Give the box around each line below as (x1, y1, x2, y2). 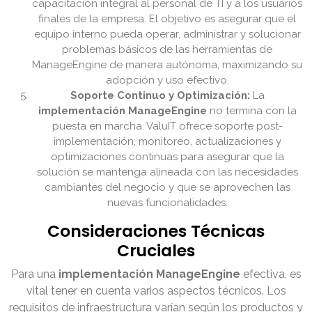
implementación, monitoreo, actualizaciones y (53, 135, 281, 148)
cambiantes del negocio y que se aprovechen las (44, 181, 290, 194)
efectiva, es (240, 267, 302, 281)
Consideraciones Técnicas (47, 219, 265, 243)
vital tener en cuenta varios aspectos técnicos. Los (26, 284, 286, 298)
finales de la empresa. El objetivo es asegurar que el (38, 13, 296, 26)
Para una (10, 267, 58, 281)
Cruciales (117, 239, 195, 263)
